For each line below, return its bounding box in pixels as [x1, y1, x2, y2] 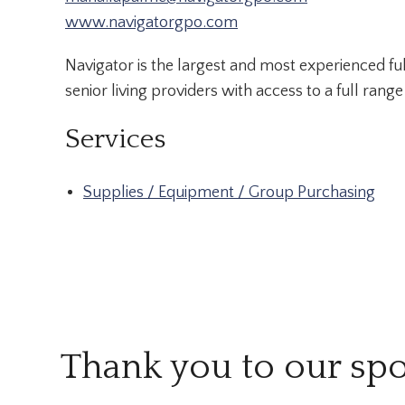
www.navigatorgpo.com [65, 14, 238, 33]
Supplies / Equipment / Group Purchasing [83, 184, 375, 202]
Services [65, 125, 165, 155]
